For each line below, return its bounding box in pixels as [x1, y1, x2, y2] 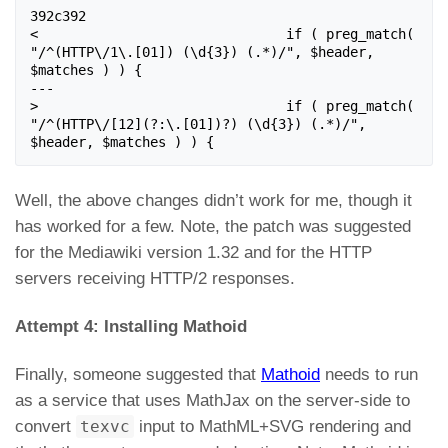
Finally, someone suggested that [15, 365, 261, 384]
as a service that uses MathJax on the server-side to [15, 391, 410, 410]
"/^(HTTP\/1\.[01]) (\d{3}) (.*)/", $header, [30, 44, 374, 60]
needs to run [320, 365, 418, 384]
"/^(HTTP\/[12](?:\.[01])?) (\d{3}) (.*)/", [30, 116, 366, 132]
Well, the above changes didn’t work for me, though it [15, 191, 412, 210]
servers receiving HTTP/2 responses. [15, 269, 295, 288]
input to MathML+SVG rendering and [134, 417, 411, 436]
